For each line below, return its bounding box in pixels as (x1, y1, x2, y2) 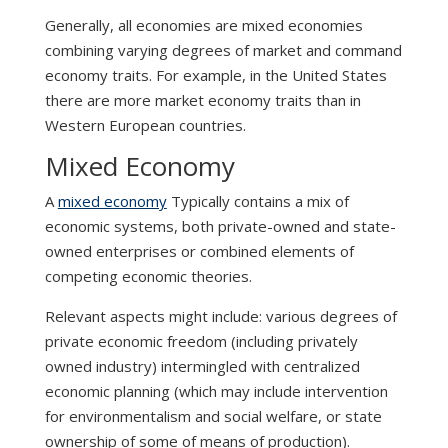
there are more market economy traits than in (44, 90, 361, 111)
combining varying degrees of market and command (44, 40, 402, 61)
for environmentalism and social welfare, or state (44, 406, 382, 427)
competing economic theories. (44, 266, 252, 287)
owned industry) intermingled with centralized (44, 356, 360, 377)
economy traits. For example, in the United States (44, 65, 387, 86)
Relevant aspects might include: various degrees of (44, 306, 397, 327)
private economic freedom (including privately (44, 331, 358, 352)
